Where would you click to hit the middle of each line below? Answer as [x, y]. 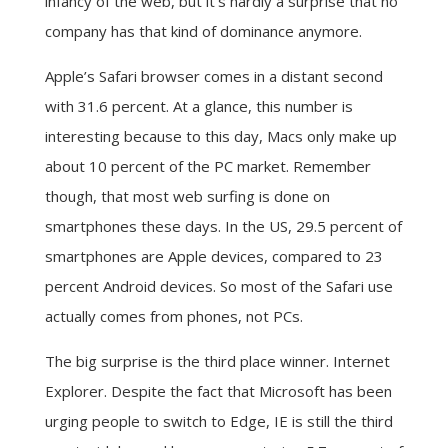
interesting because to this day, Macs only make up [220, 136]
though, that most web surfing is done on [187, 196]
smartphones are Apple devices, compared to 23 [213, 256]
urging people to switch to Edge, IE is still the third [218, 421]
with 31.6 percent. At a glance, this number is [198, 106]
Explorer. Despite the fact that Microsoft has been [218, 391]
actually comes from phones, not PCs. [173, 316]
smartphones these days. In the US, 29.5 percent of [223, 226]
